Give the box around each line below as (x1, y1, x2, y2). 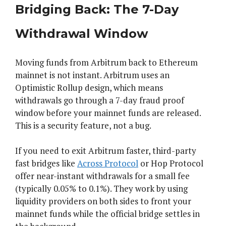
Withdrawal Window (15, 26, 148, 41)
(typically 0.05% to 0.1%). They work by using (15, 183, 188, 195)
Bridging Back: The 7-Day (15, 2, 179, 17)
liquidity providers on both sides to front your (15, 195, 191, 207)
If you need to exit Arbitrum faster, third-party (15, 145, 196, 157)
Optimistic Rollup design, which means (15, 81, 163, 93)
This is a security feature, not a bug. (15, 119, 151, 131)
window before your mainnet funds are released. (15, 106, 201, 119)
